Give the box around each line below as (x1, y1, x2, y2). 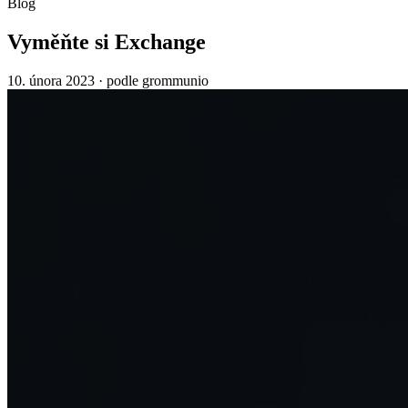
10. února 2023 (7, 73, 95, 89)
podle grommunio (107, 73, 209, 89)
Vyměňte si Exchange (7, 30, 206, 55)
